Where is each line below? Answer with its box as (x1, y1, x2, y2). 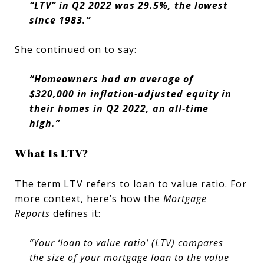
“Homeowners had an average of (29, 72, 193, 85)
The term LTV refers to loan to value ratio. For (15, 177, 247, 190)
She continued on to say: (15, 42, 137, 56)
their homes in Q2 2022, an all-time (29, 101, 209, 115)
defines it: (50, 206, 101, 220)
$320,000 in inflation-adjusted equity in (29, 87, 232, 100)
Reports (15, 206, 50, 220)
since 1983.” (29, 14, 91, 27)
